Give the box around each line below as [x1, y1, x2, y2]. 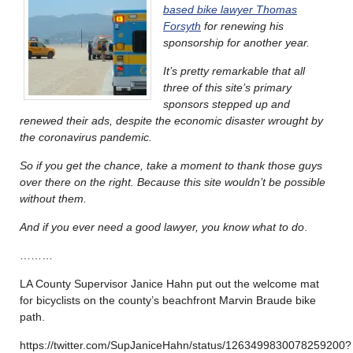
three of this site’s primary [163, 80, 292, 94]
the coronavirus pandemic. [20, 130, 155, 143]
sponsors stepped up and [163, 97, 290, 110]
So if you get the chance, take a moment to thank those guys [20, 158, 322, 172]
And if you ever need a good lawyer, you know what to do [20, 220, 304, 233]
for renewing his [201, 19, 284, 32]
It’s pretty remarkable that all [163, 64, 305, 77]
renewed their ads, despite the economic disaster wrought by [20, 113, 323, 127]
